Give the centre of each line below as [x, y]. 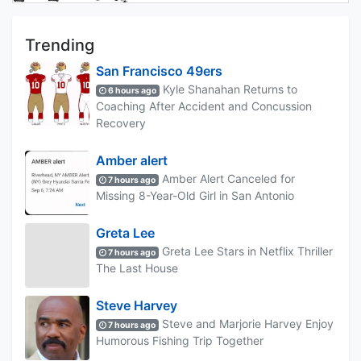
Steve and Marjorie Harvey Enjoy [247, 323]
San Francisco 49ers [159, 71]
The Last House [137, 268]
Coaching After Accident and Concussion [204, 106]
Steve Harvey [137, 305]
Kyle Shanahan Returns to [229, 89]
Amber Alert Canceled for [227, 178]
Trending [60, 45]
